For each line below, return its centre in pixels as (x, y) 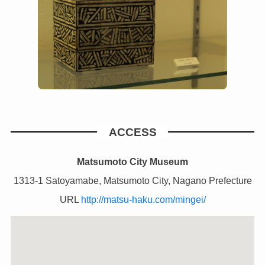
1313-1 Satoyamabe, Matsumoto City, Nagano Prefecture (132, 180)
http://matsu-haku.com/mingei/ (143, 199)
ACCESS (132, 132)
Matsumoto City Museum (132, 161)
